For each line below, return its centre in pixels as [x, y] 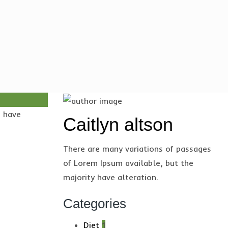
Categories [94, 203]
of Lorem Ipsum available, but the [128, 163]
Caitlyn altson [118, 124]
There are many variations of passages [137, 148]
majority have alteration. [110, 177]
